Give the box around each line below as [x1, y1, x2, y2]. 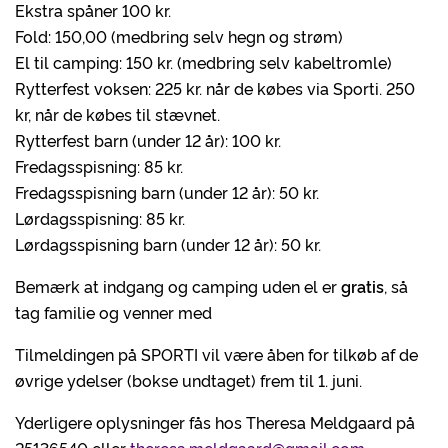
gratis [341, 275, 384, 297]
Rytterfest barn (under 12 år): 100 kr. [15, 129, 281, 151]
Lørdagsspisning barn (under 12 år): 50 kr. [15, 233, 325, 255]
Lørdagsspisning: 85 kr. [15, 207, 185, 229]
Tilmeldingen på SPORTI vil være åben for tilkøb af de [15, 343, 418, 365]
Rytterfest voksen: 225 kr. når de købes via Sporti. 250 [15, 77, 415, 99]
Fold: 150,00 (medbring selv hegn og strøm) [15, 25, 343, 47]
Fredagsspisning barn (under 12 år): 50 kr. [15, 181, 319, 203]
